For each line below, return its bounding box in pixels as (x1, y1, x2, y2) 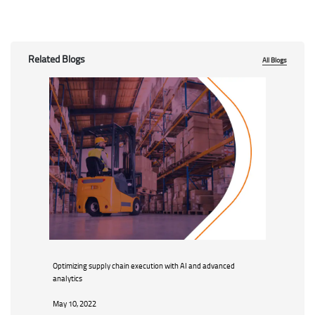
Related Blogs (28, 52, 85, 66)
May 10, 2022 (53, 298, 96, 309)
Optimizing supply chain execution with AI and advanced (53, 260, 235, 271)
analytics (53, 273, 82, 284)
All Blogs (262, 55, 287, 65)
